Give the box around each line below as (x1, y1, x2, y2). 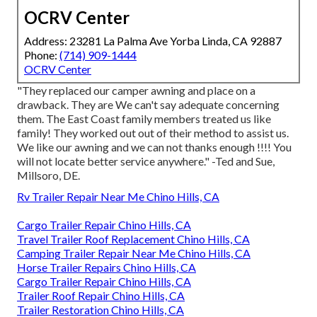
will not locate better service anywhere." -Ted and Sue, (17, 154, 275, 168)
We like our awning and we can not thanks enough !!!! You (17, 139, 292, 154)
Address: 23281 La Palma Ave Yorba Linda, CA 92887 (24, 33, 282, 47)
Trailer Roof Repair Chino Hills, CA (17, 288, 185, 302)
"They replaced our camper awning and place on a (17, 83, 255, 97)
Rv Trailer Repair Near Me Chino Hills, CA (17, 189, 219, 203)
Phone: (24, 47, 59, 62)
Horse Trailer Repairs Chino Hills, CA (17, 260, 196, 274)
